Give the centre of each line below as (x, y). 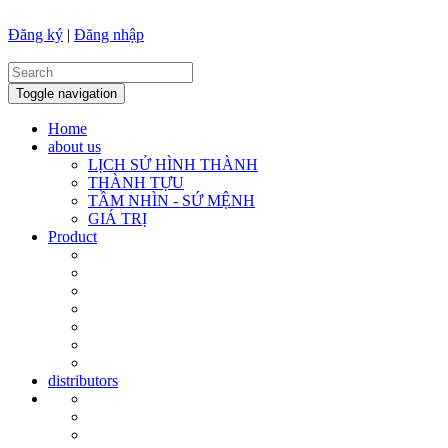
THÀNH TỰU (136, 182)
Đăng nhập (109, 34)
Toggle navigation (66, 93)
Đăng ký (35, 34)
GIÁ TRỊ (117, 218)
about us (74, 146)
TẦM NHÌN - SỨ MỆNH (171, 200)
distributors (83, 380)
